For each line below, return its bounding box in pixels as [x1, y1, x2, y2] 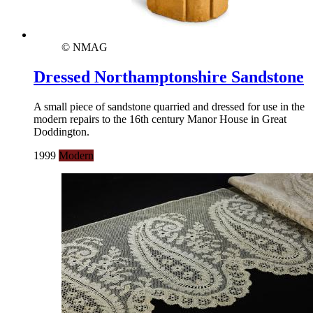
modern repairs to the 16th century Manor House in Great [34, 113, 286, 126]
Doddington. [34, 126, 89, 138]
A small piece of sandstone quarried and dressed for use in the [34, 101, 305, 113]
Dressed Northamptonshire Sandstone [34, 68, 304, 87]
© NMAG [61, 41, 108, 54]
